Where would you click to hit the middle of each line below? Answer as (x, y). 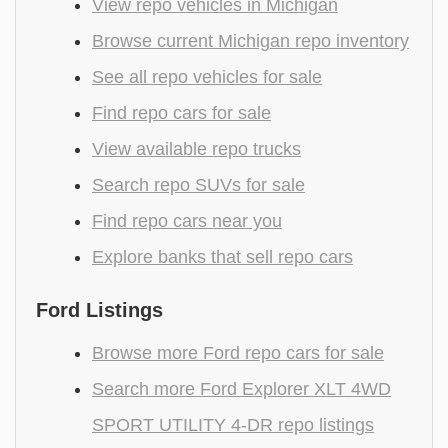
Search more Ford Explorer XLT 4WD (241, 389)
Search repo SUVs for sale (198, 185)
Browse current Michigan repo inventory (250, 41)
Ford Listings (99, 310)
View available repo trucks (196, 149)
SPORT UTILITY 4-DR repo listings (233, 425)
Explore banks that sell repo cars (222, 257)
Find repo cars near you (187, 221)
